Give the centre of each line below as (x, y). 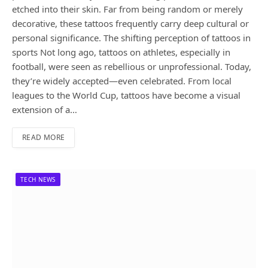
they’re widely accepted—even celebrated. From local (122, 81)
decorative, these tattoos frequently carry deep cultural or (130, 24)
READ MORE (44, 138)
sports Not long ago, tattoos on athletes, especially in (121, 52)
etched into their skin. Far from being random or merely (127, 9)
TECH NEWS (38, 180)
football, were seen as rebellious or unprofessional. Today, (132, 67)
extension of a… (45, 110)
